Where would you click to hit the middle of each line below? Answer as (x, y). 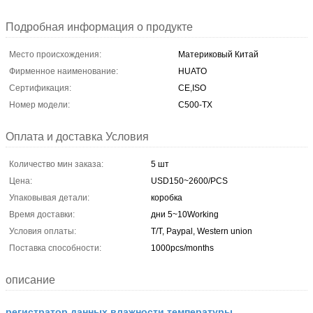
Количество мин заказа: (56, 164)
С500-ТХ (195, 104)
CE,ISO (192, 88)
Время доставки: (42, 214)
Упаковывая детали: (49, 197)
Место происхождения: (55, 54)
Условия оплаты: (43, 231)
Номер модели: (39, 104)
